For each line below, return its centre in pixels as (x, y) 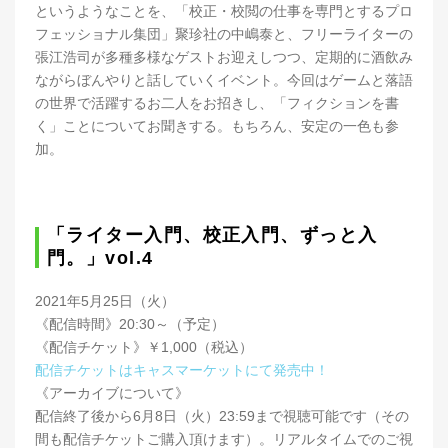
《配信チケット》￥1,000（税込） (144, 347)
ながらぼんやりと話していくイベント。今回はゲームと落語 (224, 80)
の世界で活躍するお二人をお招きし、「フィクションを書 (217, 103)
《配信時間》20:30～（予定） (130, 324)
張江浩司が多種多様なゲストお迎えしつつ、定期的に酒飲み (224, 57)
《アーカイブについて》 (112, 393)
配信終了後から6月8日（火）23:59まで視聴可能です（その (222, 416)
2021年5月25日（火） (105, 301)
